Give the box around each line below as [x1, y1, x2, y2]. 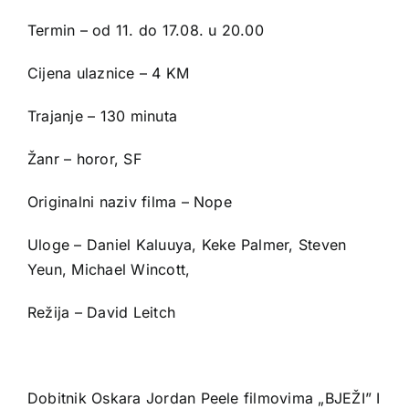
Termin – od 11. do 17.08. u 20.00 [27, 21, 264, 40]
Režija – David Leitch [27, 303, 176, 322]
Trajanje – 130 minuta [27, 107, 178, 126]
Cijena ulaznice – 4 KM [27, 64, 190, 83]
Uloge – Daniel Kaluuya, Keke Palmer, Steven [27, 236, 347, 255]
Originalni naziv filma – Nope [27, 193, 232, 212]
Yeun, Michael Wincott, [27, 260, 191, 279]
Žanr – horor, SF [27, 150, 142, 169]
